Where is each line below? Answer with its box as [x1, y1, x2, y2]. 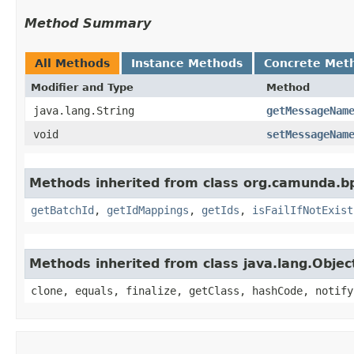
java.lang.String [33, 104, 134, 117]
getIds [201, 203, 239, 217]
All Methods [35, 56, 110, 70]
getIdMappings [107, 203, 189, 217]
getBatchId [31, 203, 94, 217]
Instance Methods [131, 56, 243, 70]
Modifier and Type [31, 81, 134, 93]
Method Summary [24, 15, 151, 31]
